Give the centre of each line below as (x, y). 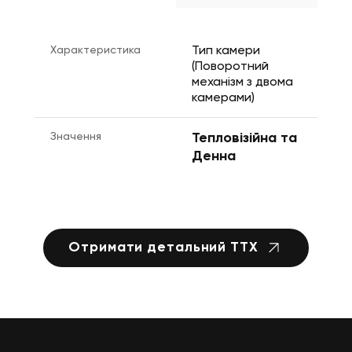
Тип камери (226, 51)
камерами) (223, 99)
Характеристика (95, 51)
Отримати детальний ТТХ (163, 248)
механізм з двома (242, 83)
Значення (76, 137)
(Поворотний (230, 67)
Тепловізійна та (244, 139)
